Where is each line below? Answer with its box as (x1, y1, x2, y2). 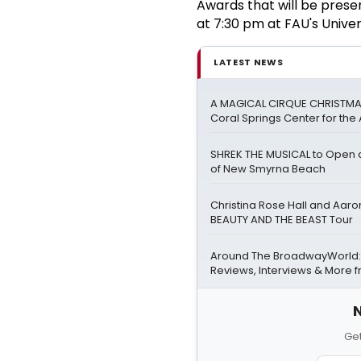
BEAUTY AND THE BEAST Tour (210, 211, 353, 227)
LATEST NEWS (214, 55, 284, 68)
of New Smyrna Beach (210, 160, 326, 176)
